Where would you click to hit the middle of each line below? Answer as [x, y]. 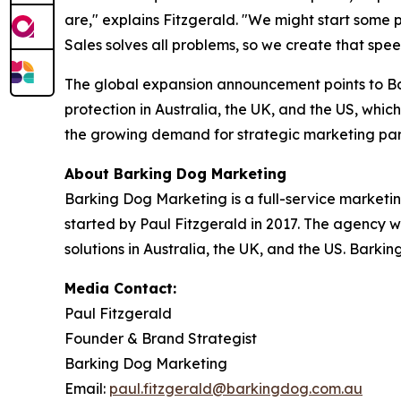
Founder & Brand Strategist [161, 339]
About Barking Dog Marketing [175, 174]
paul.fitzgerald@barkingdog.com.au [236, 389]
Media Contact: [120, 289]
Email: [87, 389]
